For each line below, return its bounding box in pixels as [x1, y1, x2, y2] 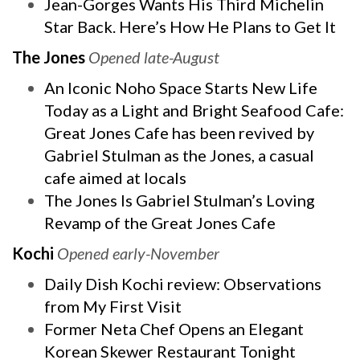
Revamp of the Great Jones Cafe [44, 213, 276, 232]
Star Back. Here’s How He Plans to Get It [44, 17, 336, 36]
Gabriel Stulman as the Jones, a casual [44, 145, 314, 165]
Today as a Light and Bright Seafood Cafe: [44, 100, 344, 120]
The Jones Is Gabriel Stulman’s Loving [44, 190, 315, 210]
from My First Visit [44, 297, 185, 316]
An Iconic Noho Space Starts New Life [44, 78, 317, 97]
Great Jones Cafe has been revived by [44, 123, 314, 142]
